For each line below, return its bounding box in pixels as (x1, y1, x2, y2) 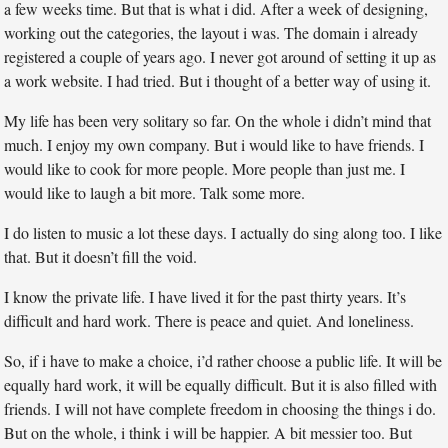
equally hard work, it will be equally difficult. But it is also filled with (4, 374, 438, 396)
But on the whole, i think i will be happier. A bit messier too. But (4, 422, 413, 444)
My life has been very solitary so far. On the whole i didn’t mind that (4, 110, 432, 132)
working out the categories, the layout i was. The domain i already (4, 22, 419, 44)
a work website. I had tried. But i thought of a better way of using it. (4, 70, 432, 92)
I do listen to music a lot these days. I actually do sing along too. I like (4, 222, 443, 244)
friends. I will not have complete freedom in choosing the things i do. (4, 398, 437, 420)
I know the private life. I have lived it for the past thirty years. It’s (4, 286, 407, 308)
